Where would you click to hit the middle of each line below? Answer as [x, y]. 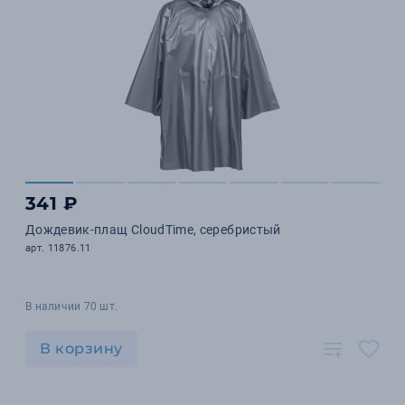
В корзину [81, 348]
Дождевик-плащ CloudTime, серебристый [153, 230]
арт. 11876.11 [58, 248]
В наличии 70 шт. [71, 306]
